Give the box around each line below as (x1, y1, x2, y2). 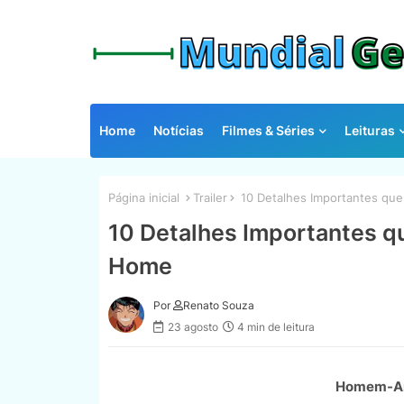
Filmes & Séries (221, 123, 315, 138)
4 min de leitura (236, 319, 315, 334)
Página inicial (107, 190, 179, 205)
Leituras (344, 123, 395, 138)
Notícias (152, 123, 204, 138)
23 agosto (167, 319, 218, 334)
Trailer (192, 190, 227, 205)
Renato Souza (182, 298, 254, 312)
